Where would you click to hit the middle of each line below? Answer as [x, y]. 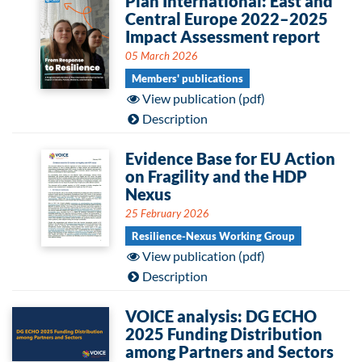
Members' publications [187, 78]
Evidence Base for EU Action [230, 158]
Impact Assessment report [223, 36]
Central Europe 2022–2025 [227, 19]
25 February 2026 [167, 213]
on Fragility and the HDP [216, 176]
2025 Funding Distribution [224, 334]
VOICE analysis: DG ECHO [221, 316]
